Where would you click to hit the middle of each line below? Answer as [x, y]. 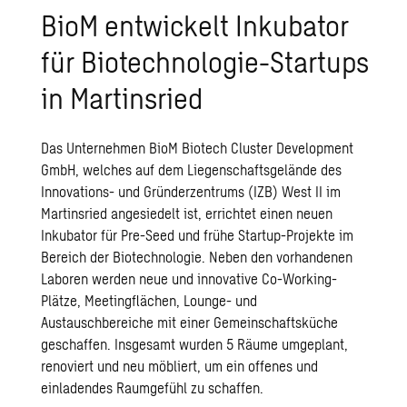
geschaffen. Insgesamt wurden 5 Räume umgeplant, [195, 344]
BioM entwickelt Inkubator [195, 25]
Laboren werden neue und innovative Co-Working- [189, 278]
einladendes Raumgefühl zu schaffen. [153, 387]
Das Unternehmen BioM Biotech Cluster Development [198, 148]
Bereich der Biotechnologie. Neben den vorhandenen [197, 257]
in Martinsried [122, 97]
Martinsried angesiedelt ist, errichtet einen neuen [187, 213]
